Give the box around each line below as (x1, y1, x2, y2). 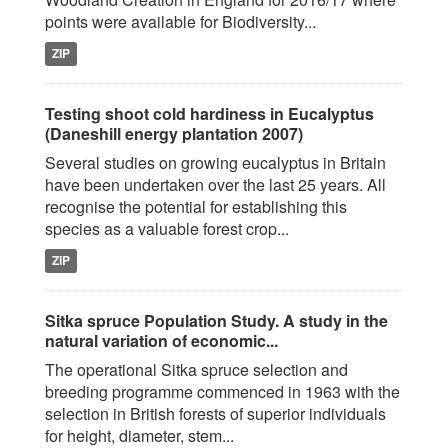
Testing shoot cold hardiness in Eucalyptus (45, 102, 374, 125)
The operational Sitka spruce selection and (45, 358, 348, 381)
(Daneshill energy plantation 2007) (45, 122, 303, 145)
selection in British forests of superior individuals (45, 402, 386, 425)
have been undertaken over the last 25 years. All (45, 173, 386, 196)
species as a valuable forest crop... (45, 217, 289, 240)
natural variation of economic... (45, 329, 278, 352)
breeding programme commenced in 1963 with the (45, 380, 400, 403)
